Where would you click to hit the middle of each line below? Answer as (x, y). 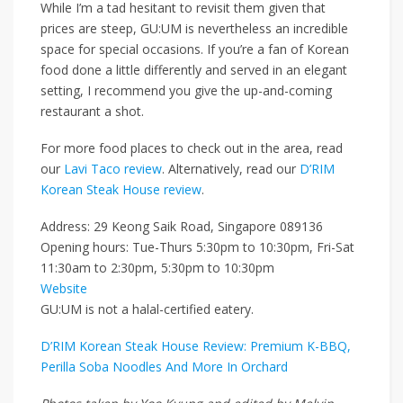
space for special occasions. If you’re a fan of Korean (195, 49)
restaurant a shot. (92, 112)
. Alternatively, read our (231, 169)
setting (60, 91)
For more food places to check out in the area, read (192, 148)
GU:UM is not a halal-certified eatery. (147, 309)
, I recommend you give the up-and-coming (206, 91)
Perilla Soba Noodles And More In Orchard (164, 367)
